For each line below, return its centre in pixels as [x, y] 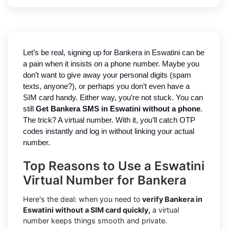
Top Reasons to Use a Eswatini [114, 166]
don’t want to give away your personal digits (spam [107, 75]
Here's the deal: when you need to [82, 199]
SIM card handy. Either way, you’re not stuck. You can [113, 98]
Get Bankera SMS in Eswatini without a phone [118, 109]
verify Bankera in [171, 199]
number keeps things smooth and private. [95, 221]
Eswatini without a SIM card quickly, [87, 210]
